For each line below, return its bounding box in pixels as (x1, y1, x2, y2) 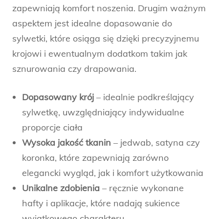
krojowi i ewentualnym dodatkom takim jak (12, 47, 187, 59)
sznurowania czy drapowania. (12, 63, 136, 74)
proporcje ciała (22, 121, 83, 133)
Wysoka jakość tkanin (22, 136, 111, 148)
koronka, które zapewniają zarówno (22, 152, 169, 163)
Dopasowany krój (22, 91, 94, 103)
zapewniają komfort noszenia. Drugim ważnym (12, 2, 206, 14)
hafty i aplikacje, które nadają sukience (22, 197, 180, 209)
